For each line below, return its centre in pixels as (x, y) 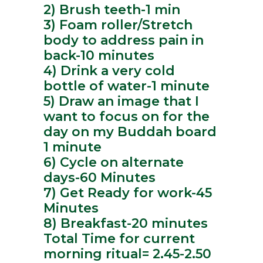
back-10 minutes (99, 56)
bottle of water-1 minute (127, 86)
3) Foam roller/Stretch (118, 25)
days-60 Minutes (100, 178)
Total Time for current (119, 239)
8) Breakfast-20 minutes (126, 224)
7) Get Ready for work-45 (128, 193)
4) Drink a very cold (109, 71)
